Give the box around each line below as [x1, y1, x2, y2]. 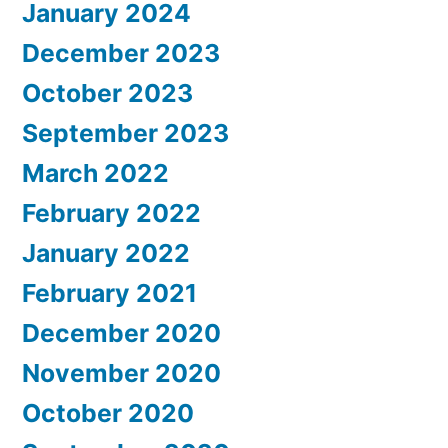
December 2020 [22, 318, 221, 349]
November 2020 [22, 358, 221, 389]
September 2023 [22, 118, 229, 149]
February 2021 [22, 278, 197, 309]
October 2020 [22, 398, 194, 429]
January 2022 [22, 238, 190, 269]
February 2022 [22, 198, 201, 229]
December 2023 [22, 38, 220, 69]
